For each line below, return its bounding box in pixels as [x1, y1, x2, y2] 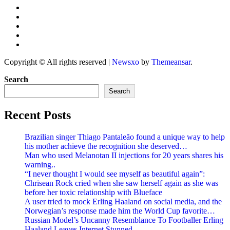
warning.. [25, 160, 55, 169]
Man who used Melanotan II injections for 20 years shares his [25, 151, 223, 160]
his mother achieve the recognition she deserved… [25, 142, 187, 151]
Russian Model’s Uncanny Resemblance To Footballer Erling [25, 216, 223, 225]
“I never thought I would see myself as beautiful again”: [25, 169, 205, 179]
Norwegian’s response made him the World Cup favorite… [25, 206, 215, 216]
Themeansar [151, 57, 190, 67]
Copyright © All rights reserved [4, 57, 108, 67]
